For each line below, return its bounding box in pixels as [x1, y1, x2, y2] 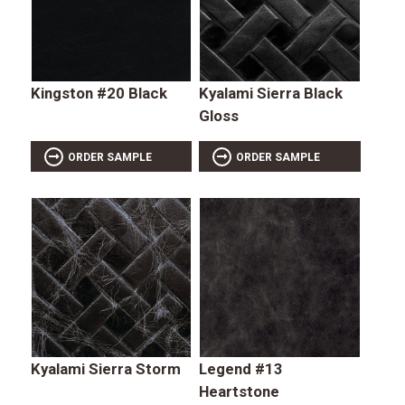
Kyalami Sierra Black [199, 84, 344, 103]
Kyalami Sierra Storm [30, 360, 181, 379]
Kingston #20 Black [30, 84, 167, 103]
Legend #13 [199, 360, 284, 379]
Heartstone [199, 382, 280, 401]
